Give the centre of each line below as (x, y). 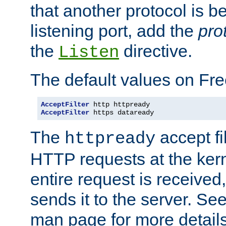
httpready (110, 138)
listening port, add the (114, 31)
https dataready (122, 112)
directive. (156, 51)
